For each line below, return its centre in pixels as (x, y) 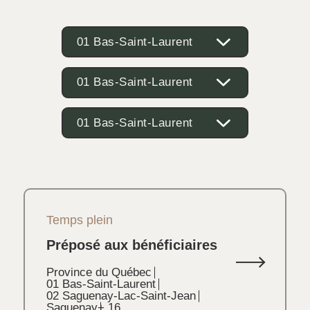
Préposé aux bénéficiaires (131, 245)
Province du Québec (99, 272)
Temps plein (79, 220)
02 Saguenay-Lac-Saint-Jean (121, 296)
